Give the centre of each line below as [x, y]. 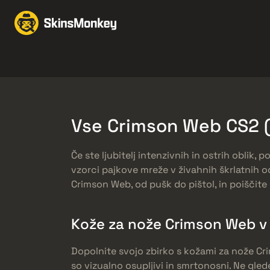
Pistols [167, 61]
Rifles [240, 61]
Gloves [104, 61]
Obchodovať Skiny [202, 23]
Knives [40, 61]
